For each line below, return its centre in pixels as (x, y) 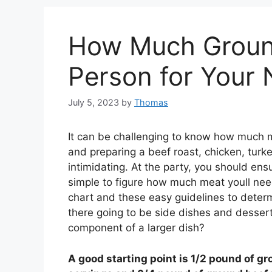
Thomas (151, 103)
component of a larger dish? (136, 228)
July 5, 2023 (93, 103)
